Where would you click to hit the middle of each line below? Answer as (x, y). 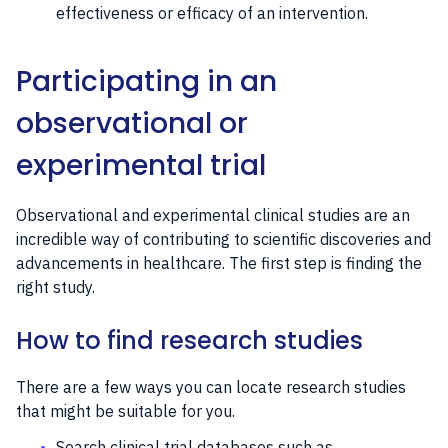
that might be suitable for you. (125, 410)
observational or (132, 123)
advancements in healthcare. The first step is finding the (219, 262)
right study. (55, 286)
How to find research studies (189, 340)
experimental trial (141, 165)
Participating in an (146, 81)
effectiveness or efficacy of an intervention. (212, 12)
